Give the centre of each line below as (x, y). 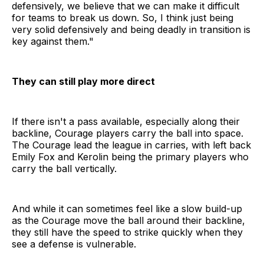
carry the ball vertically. (64, 169)
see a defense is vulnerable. (74, 244)
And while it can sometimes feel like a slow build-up (127, 209)
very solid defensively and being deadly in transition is (131, 30)
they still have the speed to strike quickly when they (127, 232)
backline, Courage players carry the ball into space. (128, 133)
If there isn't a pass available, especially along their (126, 122)
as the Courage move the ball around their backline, (128, 221)
